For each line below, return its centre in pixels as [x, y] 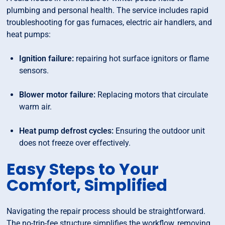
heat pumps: [29, 35]
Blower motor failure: [58, 95]
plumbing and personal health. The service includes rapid [108, 11]
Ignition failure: [47, 59]
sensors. [34, 71]
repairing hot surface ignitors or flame [142, 59]
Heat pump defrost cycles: [67, 131]
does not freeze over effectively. [75, 143]
